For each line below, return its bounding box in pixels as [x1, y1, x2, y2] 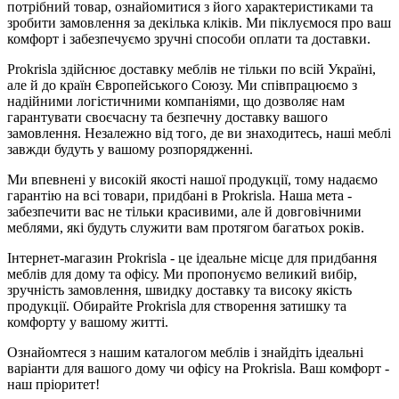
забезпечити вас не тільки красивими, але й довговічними [7, 203, 362, 219]
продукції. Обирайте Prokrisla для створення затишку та [7, 297, 346, 313]
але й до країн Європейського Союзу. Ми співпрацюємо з [7, 77, 357, 93]
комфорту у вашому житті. [7, 313, 168, 330]
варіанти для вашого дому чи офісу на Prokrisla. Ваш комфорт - [7, 360, 389, 376]
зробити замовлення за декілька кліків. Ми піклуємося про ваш [7, 14, 391, 30]
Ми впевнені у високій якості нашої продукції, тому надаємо [7, 171, 378, 187]
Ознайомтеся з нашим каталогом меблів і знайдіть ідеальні [7, 344, 363, 360]
